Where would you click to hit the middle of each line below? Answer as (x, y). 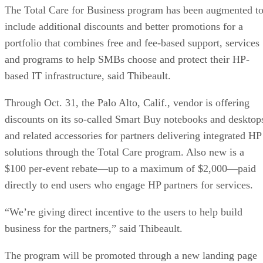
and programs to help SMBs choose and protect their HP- (127, 59)
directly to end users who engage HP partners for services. (129, 185)
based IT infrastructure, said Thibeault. (88, 75)
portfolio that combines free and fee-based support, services (132, 43)
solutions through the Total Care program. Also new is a (124, 152)
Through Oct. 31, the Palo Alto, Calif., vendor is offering (127, 102)
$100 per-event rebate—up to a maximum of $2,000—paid (130, 168)
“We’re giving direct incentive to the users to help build (124, 212)
